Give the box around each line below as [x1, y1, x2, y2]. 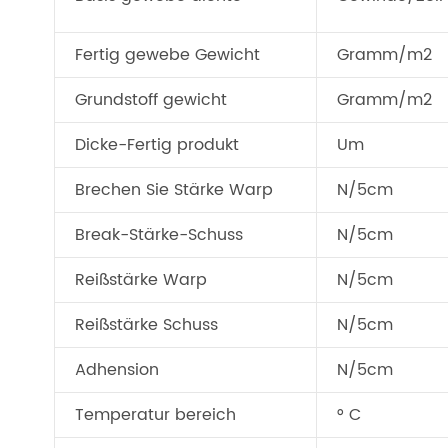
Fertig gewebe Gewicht [75, 42, 260, 68]
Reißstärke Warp [75, 267, 207, 293]
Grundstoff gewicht [75, 87, 227, 113]
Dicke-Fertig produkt [75, 132, 239, 158]
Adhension [75, 357, 159, 383]
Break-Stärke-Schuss [75, 222, 243, 248]
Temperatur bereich [75, 402, 236, 428]
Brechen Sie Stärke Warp [75, 177, 273, 203]
